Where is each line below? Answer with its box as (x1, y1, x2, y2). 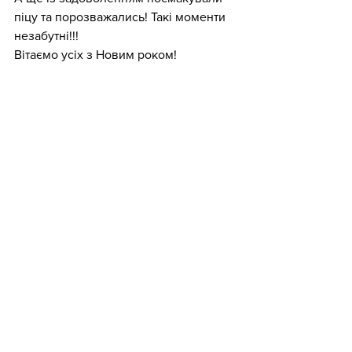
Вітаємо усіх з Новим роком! (14, 48, 180, 61)
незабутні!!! (14, 29, 82, 42)
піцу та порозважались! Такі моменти (14, 10, 229, 24)
